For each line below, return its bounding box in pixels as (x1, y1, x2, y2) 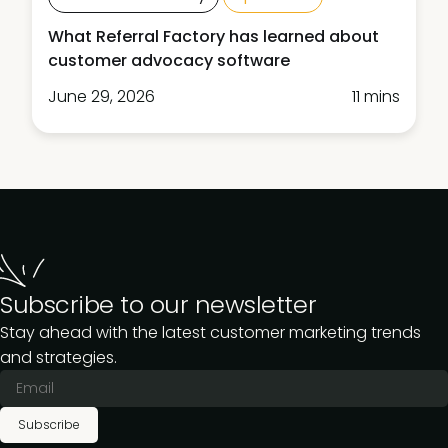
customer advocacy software (48, 49, 290, 73)
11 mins (352, 85, 400, 109)
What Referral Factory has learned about (48, 25, 379, 49)
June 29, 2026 (48, 85, 155, 109)
